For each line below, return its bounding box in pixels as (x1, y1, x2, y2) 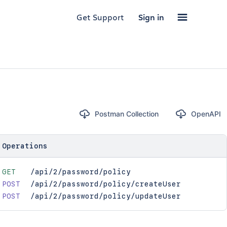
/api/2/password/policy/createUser (30, 180, 181, 188)
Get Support (77, 12, 124, 22)
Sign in (138, 12, 164, 23)
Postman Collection (94, 109, 159, 118)
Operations (2, 142, 48, 150)
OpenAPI (191, 109, 221, 118)
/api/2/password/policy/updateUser (30, 192, 181, 200)
